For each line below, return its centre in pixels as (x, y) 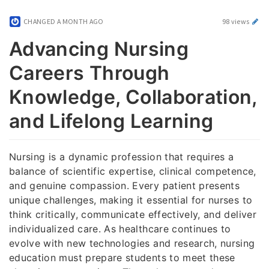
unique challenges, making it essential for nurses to (131, 200)
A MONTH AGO (80, 21)
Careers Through (89, 73)
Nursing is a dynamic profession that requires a (122, 156)
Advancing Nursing (99, 49)
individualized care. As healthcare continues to (120, 228)
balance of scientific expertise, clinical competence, (133, 171)
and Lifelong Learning (111, 121)
